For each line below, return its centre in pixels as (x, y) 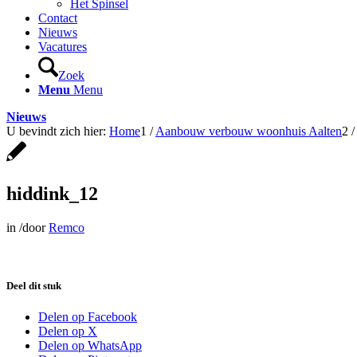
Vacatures (63, 47)
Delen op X (68, 331)
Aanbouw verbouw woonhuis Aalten (249, 131)
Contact (58, 18)
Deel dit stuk (34, 285)
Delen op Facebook (88, 317)
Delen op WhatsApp (90, 346)
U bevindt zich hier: (56, 131)
